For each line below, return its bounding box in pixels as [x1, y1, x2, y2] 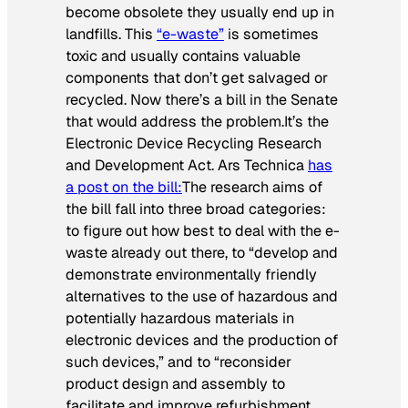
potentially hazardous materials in [66, 308, 294, 328]
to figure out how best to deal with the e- [66, 220, 340, 240]
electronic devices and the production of [66, 330, 338, 350]
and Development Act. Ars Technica [66, 155, 308, 175]
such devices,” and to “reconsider [66, 352, 291, 372]
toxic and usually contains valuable [66, 46, 301, 66]
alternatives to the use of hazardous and [66, 286, 338, 306]
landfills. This [66, 24, 157, 44]
